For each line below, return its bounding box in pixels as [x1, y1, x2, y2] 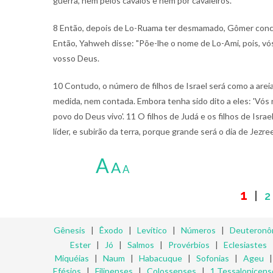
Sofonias [196, 253, 229, 263]
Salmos [127, 239, 154, 250]
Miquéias [55, 253, 89, 263]
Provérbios [168, 239, 210, 250]
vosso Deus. [53, 53, 99, 63]
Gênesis [53, 225, 85, 235]
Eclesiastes [224, 239, 267, 250]
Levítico [136, 225, 167, 235]
